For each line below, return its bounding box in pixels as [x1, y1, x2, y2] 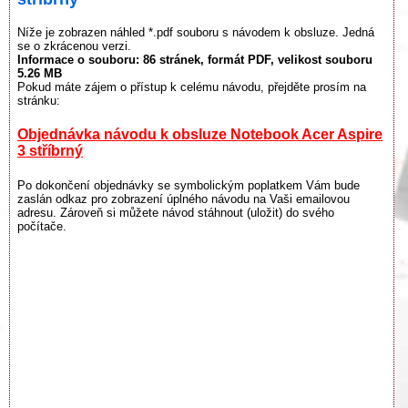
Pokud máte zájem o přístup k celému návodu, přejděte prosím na [17, 79, 366, 94]
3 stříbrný [17, 142, 83, 158]
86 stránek [143, 52, 200, 66]
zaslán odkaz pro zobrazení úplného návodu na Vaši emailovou [17, 192, 350, 207]
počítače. [17, 219, 66, 234]
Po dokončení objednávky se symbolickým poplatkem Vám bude [17, 178, 360, 193]
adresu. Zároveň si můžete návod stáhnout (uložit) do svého [17, 206, 334, 220]
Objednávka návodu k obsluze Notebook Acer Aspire [17, 126, 382, 142]
